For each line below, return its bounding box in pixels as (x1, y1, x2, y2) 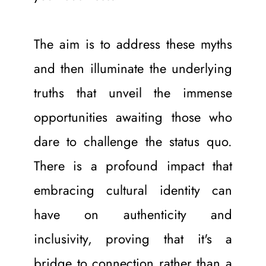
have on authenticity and (33, 204, 233, 224)
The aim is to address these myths (33, 34, 233, 53)
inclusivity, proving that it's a (33, 229, 233, 248)
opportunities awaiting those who (33, 107, 233, 126)
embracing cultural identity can (33, 180, 233, 199)
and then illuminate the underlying (33, 58, 233, 78)
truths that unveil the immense (33, 83, 233, 102)
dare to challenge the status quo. (33, 131, 233, 151)
